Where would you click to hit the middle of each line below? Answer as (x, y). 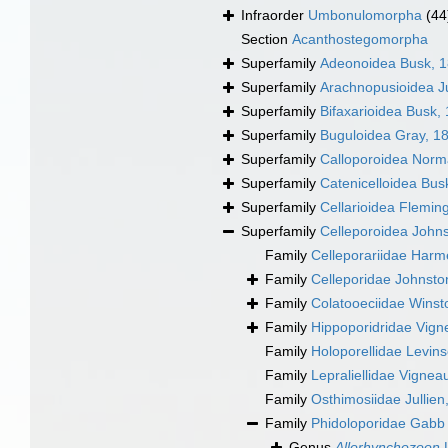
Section (266, 39)
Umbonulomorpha (365, 15)
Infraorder (274, 15)
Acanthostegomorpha (360, 39)
